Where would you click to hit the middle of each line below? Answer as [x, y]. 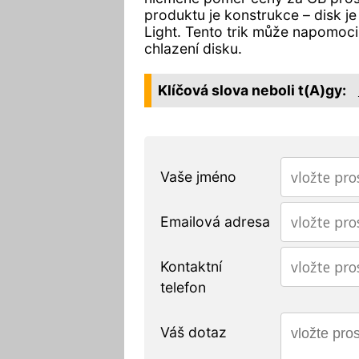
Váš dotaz [193, 332]
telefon [183, 287]
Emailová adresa [215, 221]
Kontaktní [191, 266]
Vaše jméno [198, 176]
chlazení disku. [193, 48]
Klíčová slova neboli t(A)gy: [252, 90]
